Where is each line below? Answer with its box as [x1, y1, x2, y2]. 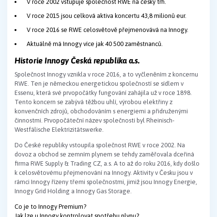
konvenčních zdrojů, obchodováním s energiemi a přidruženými [15, 108, 188, 115]
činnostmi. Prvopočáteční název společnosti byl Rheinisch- [15, 117, 174, 124]
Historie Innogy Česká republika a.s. [15, 55, 139, 65]
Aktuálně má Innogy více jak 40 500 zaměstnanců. [27, 40, 163, 47]
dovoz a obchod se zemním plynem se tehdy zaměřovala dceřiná [15, 151, 194, 158]
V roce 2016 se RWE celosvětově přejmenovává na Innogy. [27, 26, 188, 33]
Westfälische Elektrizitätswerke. [15, 126, 104, 133]
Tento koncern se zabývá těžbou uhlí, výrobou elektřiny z [15, 98, 172, 106]
